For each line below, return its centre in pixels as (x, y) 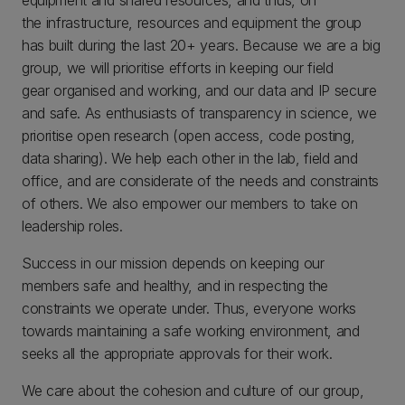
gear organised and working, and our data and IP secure (199, 90)
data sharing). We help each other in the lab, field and (190, 158)
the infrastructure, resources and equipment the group (192, 22)
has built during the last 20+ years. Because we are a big (201, 45)
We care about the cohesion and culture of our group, (193, 390)
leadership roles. (76, 226)
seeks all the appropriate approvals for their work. (179, 353)
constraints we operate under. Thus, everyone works (189, 308)
